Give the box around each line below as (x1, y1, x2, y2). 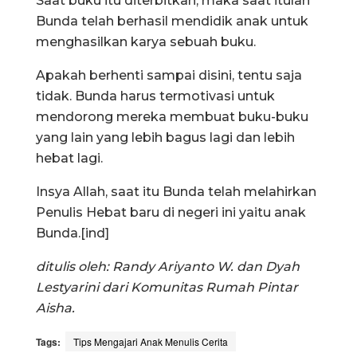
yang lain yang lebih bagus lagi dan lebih (36, 129, 295, 145)
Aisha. (36, 300, 75, 316)
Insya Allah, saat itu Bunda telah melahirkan (36, 183, 316, 199)
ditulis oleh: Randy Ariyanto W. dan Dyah (36, 258, 300, 274)
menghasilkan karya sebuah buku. (36, 33, 256, 49)
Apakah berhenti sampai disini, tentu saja (36, 67, 302, 83)
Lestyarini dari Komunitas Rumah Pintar (36, 279, 298, 295)
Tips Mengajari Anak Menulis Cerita (73, 334, 228, 348)
